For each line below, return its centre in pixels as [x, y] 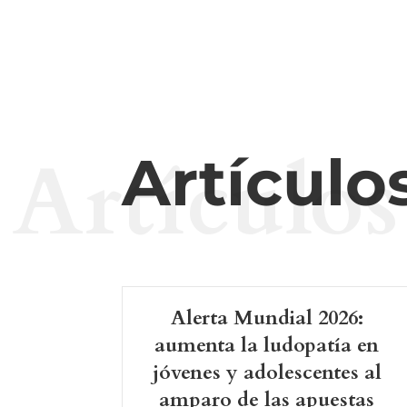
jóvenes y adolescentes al [267, 373]
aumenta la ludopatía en [267, 346]
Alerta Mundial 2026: [267, 318]
